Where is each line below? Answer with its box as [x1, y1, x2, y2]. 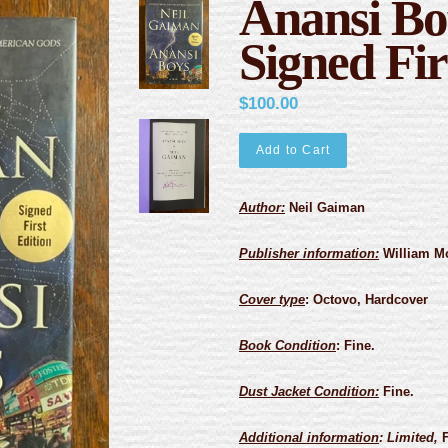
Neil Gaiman [285, 200, 365, 215]
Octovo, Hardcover [309, 291, 428, 307]
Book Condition [239, 337, 336, 353]
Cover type [239, 291, 305, 307]
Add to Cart [256, 143, 331, 157]
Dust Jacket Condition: [239, 383, 379, 399]
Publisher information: [239, 245, 379, 261]
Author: [239, 200, 285, 215]
